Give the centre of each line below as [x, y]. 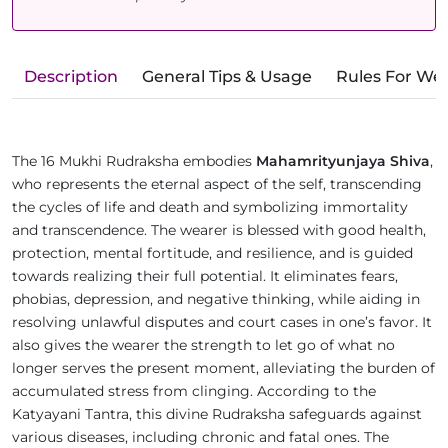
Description [71, 77]
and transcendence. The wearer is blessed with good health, [219, 230]
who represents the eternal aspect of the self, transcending [217, 184]
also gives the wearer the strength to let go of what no [203, 345]
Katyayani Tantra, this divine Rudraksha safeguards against [217, 414]
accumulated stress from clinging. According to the [194, 391]
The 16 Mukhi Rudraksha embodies [134, 161]
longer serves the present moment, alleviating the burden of [223, 368]
